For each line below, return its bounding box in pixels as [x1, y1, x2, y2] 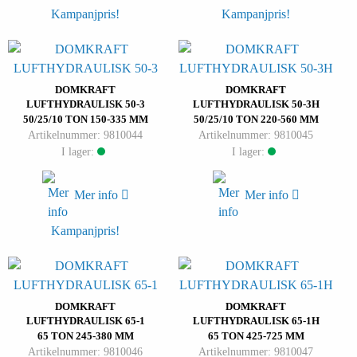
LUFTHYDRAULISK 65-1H [192, 315, 320, 328]
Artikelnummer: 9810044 [28, 128, 143, 142]
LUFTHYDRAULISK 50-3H [192, 98, 320, 111]
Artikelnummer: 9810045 [198, 128, 313, 142]
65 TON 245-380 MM [37, 330, 134, 343]
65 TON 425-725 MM [207, 330, 304, 343]
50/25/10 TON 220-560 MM [193, 113, 319, 126]
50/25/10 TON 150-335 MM [22, 113, 148, 126]
